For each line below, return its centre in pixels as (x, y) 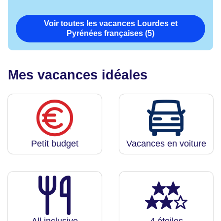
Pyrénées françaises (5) (110, 34)
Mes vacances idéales (78, 75)
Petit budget (55, 144)
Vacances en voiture (166, 144)
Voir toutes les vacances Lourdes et (110, 24)
